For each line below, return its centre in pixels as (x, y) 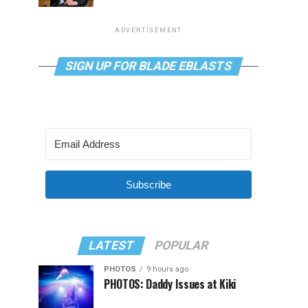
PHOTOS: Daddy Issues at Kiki (170, 284)
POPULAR (181, 245)
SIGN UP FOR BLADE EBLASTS (148, 66)
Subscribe (148, 185)
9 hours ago (167, 269)
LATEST (111, 245)
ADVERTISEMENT (148, 30)
